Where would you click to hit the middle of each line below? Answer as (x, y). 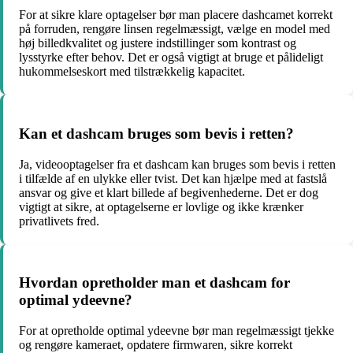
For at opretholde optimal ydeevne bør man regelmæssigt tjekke (176, 331)
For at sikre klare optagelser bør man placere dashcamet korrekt (176, 15)
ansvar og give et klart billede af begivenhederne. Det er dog (169, 192)
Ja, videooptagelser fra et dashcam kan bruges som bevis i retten (177, 164)
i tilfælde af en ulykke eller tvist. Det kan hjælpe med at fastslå (173, 178)
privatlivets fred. (59, 221)
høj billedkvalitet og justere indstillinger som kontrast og (158, 43)
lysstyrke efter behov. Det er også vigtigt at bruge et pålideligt (171, 58)
